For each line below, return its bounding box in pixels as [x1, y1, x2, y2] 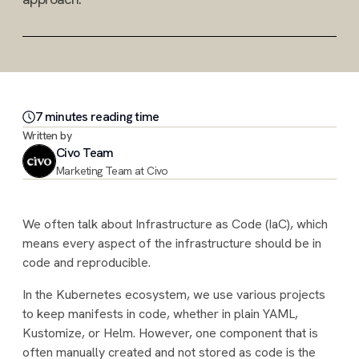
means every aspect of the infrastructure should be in [22, 235, 321, 252]
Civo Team [56, 144, 114, 161]
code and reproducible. [22, 254, 151, 271]
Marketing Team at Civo [56, 163, 168, 178]
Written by [22, 128, 71, 143]
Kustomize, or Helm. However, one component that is [22, 325, 318, 341]
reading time [87, 108, 159, 125]
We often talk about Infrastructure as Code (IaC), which [22, 216, 328, 232]
